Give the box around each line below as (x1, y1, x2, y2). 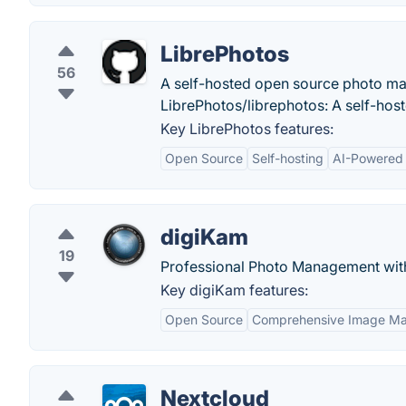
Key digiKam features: (160, 281, 308, 299)
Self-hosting (252, 150, 324, 166)
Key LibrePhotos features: (160, 120, 333, 138)
